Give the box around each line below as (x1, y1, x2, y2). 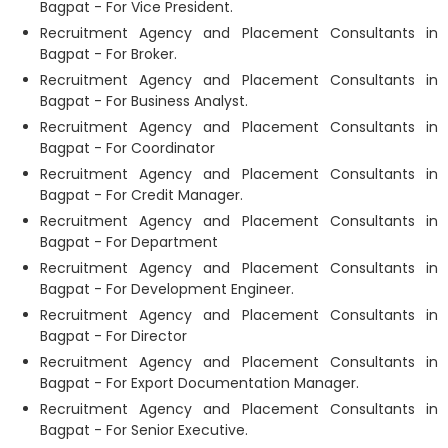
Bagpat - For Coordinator (40, 138, 215, 158)
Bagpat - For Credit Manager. (40, 185, 243, 205)
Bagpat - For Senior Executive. (40, 420, 248, 440)
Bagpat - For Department (40, 232, 218, 252)
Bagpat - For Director (40, 326, 187, 346)
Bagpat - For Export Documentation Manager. (40, 373, 359, 393)
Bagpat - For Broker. (40, 44, 177, 64)
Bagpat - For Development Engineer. (40, 279, 294, 299)
